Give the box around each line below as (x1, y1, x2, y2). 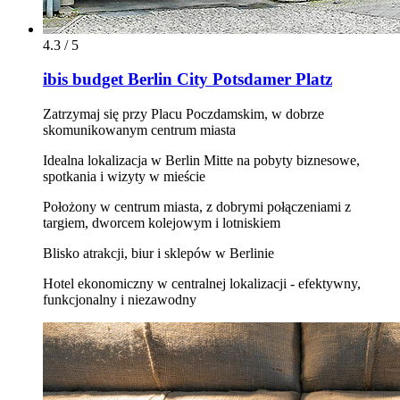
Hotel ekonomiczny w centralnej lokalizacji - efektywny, (43, 276, 361, 292)
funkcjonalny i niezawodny (43, 292, 196, 308)
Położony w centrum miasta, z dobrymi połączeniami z (43, 199, 351, 215)
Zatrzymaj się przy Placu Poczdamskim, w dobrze (43, 106, 324, 122)
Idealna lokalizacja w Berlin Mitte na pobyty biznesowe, (43, 153, 360, 169)
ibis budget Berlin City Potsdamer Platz (43, 70, 332, 89)
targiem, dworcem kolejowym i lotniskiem (43, 215, 280, 231)
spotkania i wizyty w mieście (43, 169, 205, 185)
